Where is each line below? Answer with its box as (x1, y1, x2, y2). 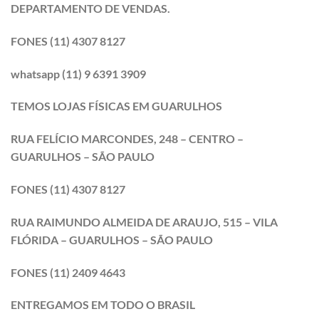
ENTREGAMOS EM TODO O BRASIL (11, 298, 195, 312)
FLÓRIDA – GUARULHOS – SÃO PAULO (11, 232, 213, 246)
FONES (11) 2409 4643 (11, 265, 125, 279)
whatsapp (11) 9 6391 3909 (11, 66, 146, 80)
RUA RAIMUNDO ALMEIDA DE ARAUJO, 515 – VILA (11, 214, 278, 229)
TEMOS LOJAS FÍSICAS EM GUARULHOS (11, 99, 222, 113)
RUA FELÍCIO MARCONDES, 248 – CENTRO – (11, 132, 244, 146)
